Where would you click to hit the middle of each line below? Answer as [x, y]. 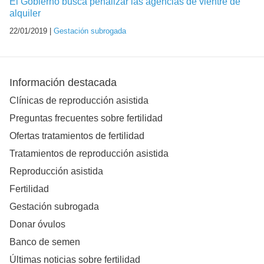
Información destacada [63, 83]
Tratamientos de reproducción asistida [89, 154]
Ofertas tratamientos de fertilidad [77, 136]
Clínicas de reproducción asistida [79, 100]
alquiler [25, 14]
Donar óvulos [37, 224]
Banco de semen [45, 242]
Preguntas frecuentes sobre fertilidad [86, 118]
